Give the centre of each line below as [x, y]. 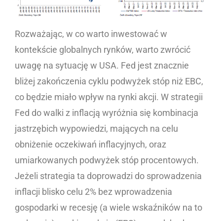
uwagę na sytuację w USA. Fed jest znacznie [102, 66]
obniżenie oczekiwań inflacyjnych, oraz [91, 145]
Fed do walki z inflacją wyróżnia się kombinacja [107, 113]
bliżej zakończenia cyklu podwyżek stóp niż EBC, [109, 81]
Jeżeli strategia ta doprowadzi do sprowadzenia [108, 176]
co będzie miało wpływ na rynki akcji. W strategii [109, 97]
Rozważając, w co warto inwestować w [91, 34]
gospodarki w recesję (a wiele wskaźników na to [109, 208]
